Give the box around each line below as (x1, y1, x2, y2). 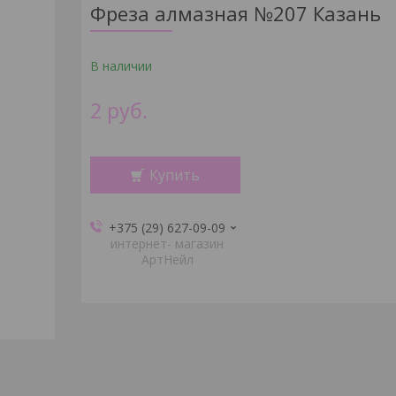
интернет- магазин (110, 235, 225, 252)
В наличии (89, 57, 152, 74)
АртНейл (141, 251, 194, 268)
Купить (148, 165, 200, 185)
